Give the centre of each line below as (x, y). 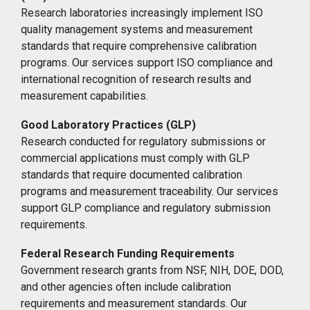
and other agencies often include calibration (126, 286)
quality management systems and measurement (137, 29)
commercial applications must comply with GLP (135, 158)
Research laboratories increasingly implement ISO (142, 12)
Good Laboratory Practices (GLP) (108, 125)
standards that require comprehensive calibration (139, 46)
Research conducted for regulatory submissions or (143, 141)
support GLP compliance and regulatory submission (146, 208)
